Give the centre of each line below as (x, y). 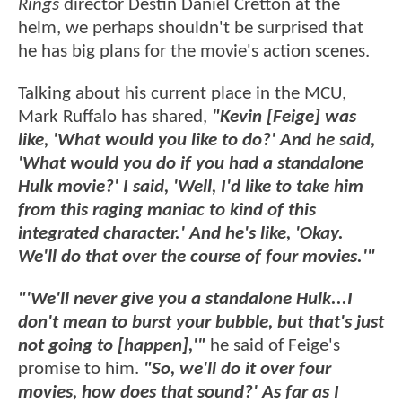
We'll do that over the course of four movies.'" (197, 258)
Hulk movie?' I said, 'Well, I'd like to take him (191, 188)
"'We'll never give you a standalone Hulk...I (185, 300)
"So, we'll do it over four (237, 370)
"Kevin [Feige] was (284, 118)
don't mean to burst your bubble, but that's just (201, 323)
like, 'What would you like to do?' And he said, (197, 141)
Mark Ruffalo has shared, (115, 118)
